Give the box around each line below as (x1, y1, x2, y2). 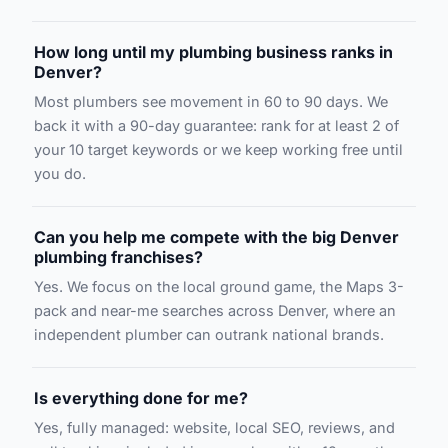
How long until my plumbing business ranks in (34, 42, 393, 62)
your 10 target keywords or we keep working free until (34, 141, 403, 158)
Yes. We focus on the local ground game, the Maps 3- (34, 278, 404, 295)
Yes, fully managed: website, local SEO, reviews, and (34, 419, 395, 436)
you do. (34, 165, 86, 182)
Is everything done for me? (34, 388, 248, 408)
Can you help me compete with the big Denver (34, 227, 399, 247)
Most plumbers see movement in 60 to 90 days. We (34, 93, 388, 110)
